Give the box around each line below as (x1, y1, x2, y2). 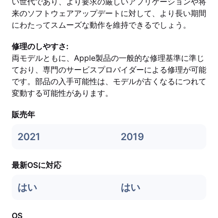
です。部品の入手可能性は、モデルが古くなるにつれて (12, 76, 206, 86)
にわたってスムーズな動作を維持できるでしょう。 (12, 20, 191, 30)
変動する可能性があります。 (12, 88, 113, 98)
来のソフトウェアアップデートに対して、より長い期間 (12, 8, 206, 18)
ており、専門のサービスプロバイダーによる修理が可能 (12, 65, 206, 74)
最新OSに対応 (12, 160, 61, 170)
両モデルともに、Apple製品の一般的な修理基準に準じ (12, 53, 204, 63)
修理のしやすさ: (12, 41, 69, 51)
